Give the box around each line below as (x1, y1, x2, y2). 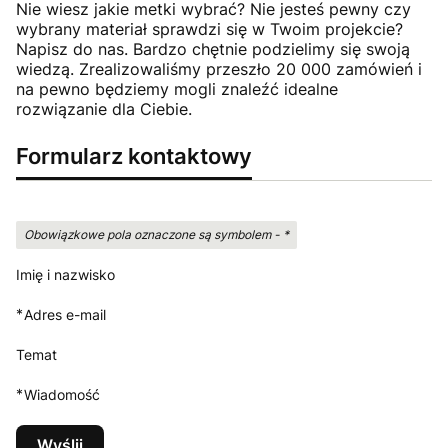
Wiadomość (24, 386, 100, 404)
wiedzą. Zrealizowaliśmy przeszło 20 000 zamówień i (16, 59, 422, 80)
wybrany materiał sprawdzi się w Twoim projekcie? (16, 19, 403, 40)
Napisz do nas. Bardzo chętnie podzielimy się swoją (16, 39, 410, 60)
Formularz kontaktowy (16, 142, 252, 170)
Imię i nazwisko (16, 266, 115, 284)
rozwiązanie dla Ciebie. (16, 99, 192, 120)
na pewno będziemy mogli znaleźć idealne (16, 79, 338, 100)
